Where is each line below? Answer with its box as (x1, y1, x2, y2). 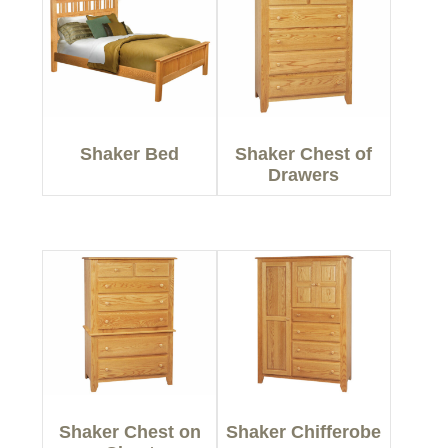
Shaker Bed (80, 144, 180, 165)
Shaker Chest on (58, 421, 201, 442)
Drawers (268, 165, 340, 186)
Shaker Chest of (235, 144, 373, 165)
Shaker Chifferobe (226, 421, 382, 442)
